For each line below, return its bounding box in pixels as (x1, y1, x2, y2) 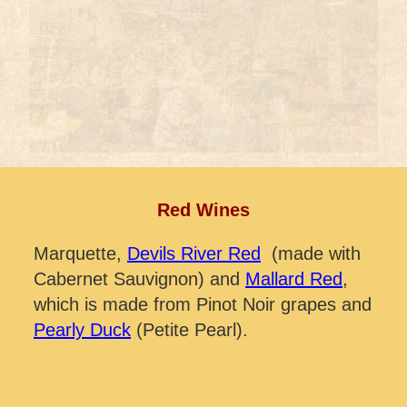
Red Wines (157, 199, 250, 220)
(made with (261, 243, 361, 263)
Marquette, (34, 243, 127, 263)
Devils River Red (127, 243, 261, 263)
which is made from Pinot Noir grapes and (34, 293, 372, 314)
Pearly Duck (34, 319, 131, 340)
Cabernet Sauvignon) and (34, 268, 245, 289)
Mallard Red (245, 268, 342, 289)
